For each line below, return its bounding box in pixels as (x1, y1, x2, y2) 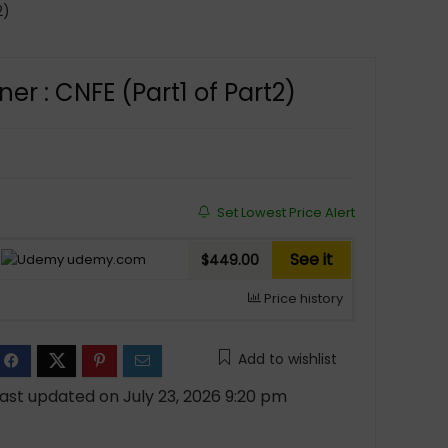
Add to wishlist (237, 349, 337, 369)
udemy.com (63, 250, 146, 269)
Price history (260, 289, 343, 308)
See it (289, 248, 333, 271)
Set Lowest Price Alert (213, 203, 355, 222)
